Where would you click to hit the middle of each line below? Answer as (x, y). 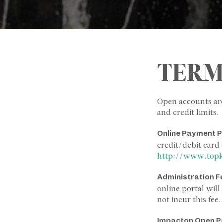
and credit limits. (188, 112)
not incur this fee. (189, 199)
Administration (186, 177)
